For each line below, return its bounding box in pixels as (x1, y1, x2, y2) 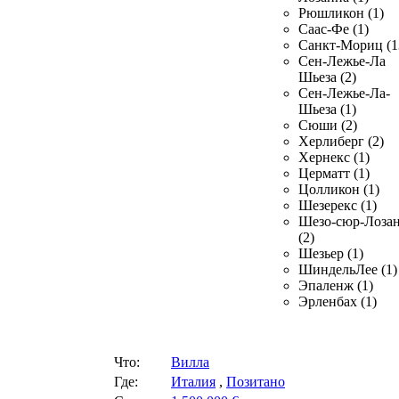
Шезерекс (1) (298, 198, 377, 213)
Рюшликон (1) (298, 5, 384, 20)
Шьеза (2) (298, 69, 356, 85)
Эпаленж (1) (298, 278, 373, 293)
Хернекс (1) (298, 150, 370, 165)
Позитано (226, 373, 285, 389)
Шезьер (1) (298, 246, 363, 261)
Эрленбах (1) (298, 294, 377, 309)
